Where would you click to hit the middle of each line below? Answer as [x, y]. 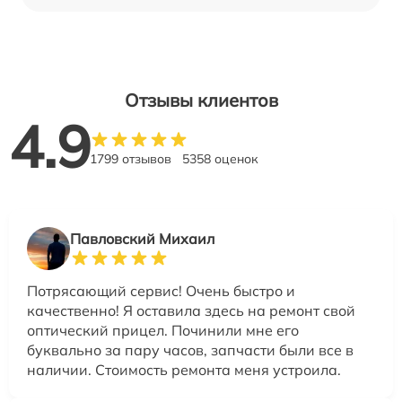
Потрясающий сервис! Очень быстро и [161, 290]
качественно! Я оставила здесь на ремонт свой [191, 310]
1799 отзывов [131, 158]
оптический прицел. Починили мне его [163, 330]
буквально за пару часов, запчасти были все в [190, 350]
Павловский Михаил [142, 238]
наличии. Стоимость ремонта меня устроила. [184, 369]
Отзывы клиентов [201, 100]
